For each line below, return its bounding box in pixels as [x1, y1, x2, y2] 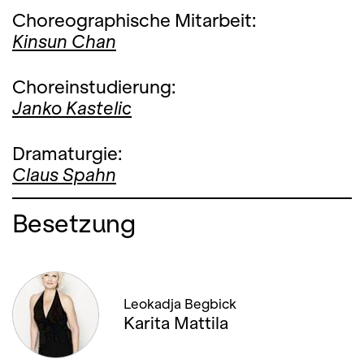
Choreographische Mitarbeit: [12, 10, 257, 31]
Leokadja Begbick [123, 297, 236, 312]
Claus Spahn [12, 164, 116, 185]
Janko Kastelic [12, 97, 132, 119]
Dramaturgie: [12, 143, 123, 164]
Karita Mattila [123, 314, 228, 332]
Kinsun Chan [12, 31, 116, 52]
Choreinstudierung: [12, 76, 176, 97]
